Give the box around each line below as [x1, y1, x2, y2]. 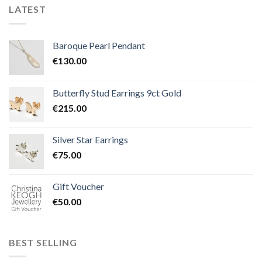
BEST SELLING [9, 236, 77, 248]
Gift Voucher [53, 180, 104, 192]
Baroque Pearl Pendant [53, 39, 145, 51]
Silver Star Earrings [53, 133, 128, 145]
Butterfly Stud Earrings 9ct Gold [53, 87, 181, 98]
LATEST [9, 3, 46, 15]
